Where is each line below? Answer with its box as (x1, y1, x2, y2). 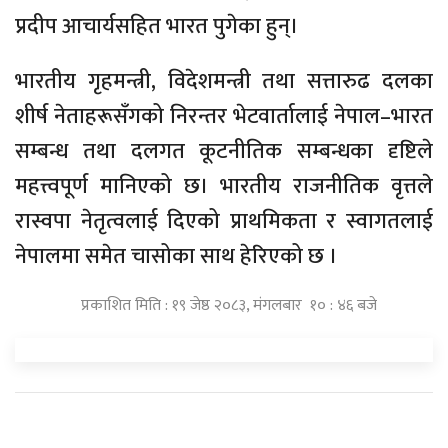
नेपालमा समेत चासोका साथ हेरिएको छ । (15, 237, 338, 275)
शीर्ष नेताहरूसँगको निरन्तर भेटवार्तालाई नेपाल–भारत (15, 97, 433, 135)
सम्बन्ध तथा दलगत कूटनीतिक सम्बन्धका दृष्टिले (15, 132, 433, 170)
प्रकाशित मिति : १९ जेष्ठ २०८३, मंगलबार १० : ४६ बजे (81, 291, 377, 319)
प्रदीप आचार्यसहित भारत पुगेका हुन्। (15, 7, 299, 45)
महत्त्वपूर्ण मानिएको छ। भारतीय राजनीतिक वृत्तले (15, 167, 433, 205)
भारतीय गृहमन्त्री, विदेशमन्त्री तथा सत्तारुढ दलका (15, 62, 433, 100)
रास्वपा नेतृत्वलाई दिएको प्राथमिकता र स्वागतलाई (15, 202, 433, 240)
